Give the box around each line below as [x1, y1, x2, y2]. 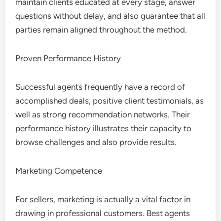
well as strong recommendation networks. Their [15, 110, 190, 119]
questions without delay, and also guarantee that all [15, 11, 206, 21]
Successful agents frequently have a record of [15, 82, 185, 92]
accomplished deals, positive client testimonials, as [15, 96, 204, 106]
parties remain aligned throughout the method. [15, 25, 187, 35]
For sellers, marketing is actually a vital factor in [15, 194, 191, 204]
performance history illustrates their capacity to [15, 123, 192, 133]
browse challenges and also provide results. [15, 137, 177, 147]
